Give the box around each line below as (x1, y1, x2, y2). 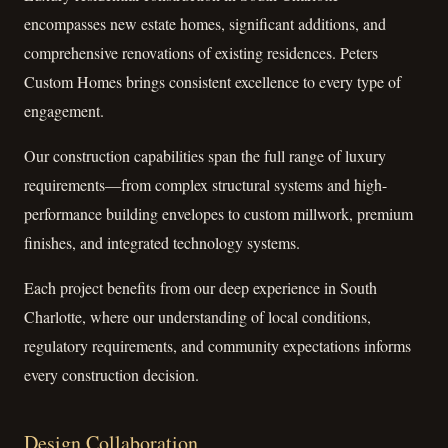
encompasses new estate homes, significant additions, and (24, 12, 386, 34)
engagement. (24, 99, 104, 121)
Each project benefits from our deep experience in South (24, 276, 377, 298)
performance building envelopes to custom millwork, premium (24, 202, 413, 224)
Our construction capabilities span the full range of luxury (24, 144, 386, 166)
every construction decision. (24, 363, 199, 385)
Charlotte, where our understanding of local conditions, (24, 305, 371, 327)
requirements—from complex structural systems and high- (24, 173, 387, 195)
